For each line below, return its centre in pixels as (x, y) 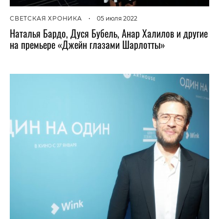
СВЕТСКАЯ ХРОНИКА (46, 19)
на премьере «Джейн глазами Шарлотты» (88, 45)
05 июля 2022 (117, 19)
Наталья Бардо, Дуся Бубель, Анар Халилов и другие (109, 33)
